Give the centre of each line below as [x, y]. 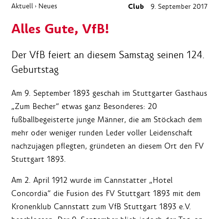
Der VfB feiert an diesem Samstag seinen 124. [108, 55]
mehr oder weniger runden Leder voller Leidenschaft [102, 133]
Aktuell [22, 6]
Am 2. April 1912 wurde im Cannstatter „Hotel [92, 180]
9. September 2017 [178, 7]
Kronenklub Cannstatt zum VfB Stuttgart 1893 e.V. [101, 207]
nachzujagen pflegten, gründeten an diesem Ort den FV [108, 146]
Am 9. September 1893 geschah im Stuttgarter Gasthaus [109, 93]
